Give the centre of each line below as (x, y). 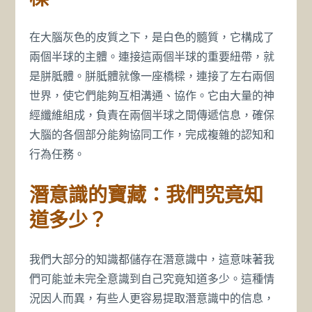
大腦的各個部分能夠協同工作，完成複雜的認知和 (152, 135)
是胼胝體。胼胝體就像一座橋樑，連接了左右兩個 (152, 77)
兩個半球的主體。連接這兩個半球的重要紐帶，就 (152, 57)
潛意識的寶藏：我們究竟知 (147, 195)
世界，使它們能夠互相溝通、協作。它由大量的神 (152, 96)
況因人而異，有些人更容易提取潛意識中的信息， (152, 299)
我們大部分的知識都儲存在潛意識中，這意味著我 (152, 260)
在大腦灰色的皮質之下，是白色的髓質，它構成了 (152, 38)
